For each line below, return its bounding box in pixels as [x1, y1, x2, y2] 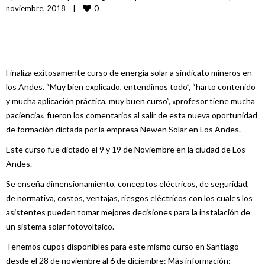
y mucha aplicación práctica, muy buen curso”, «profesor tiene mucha [6, 96, 255, 106]
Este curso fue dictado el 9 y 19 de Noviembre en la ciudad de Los [6, 144, 245, 154]
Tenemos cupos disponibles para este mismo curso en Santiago [6, 241, 239, 251]
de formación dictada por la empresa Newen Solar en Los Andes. [6, 124, 241, 134]
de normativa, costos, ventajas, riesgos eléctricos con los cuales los [6, 193, 253, 203]
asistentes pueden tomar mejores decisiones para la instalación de [6, 207, 250, 217]
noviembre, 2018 [6, 4, 73, 13]
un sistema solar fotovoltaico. [6, 221, 114, 231]
